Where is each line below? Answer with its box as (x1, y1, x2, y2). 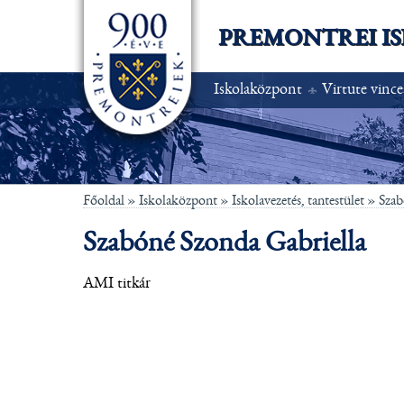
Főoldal (83, 192, 124, 207)
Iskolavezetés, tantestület (232, 192, 364, 207)
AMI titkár (83, 275, 151, 292)
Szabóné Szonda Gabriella (83, 227, 366, 257)
